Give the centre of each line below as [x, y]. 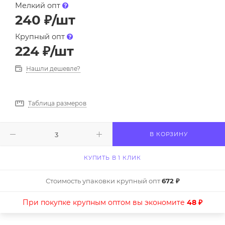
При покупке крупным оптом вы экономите [105, 203]
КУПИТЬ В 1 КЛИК [113, 158]
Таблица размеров [57, 103]
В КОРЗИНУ [169, 134]
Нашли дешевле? [53, 69]
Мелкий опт [39, 6]
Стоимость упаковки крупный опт [103, 181]
